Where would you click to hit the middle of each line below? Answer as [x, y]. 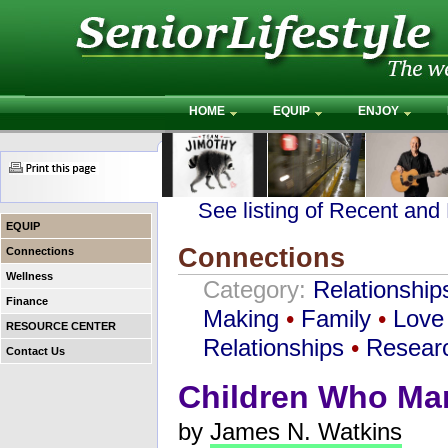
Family [336, 318]
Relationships [273, 347]
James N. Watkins [306, 432]
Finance [27, 301]
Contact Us [35, 351]
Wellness [29, 276]
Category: [258, 289]
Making [241, 318]
